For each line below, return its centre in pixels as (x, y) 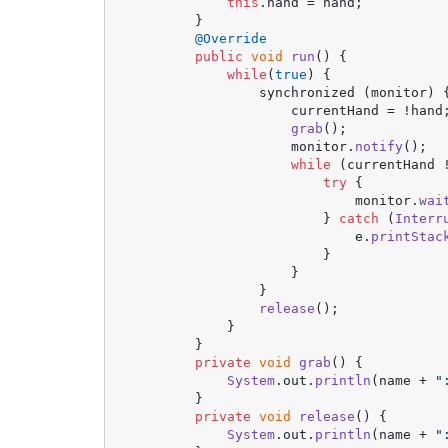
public (219, 56)
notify (379, 146)
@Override (231, 38)
